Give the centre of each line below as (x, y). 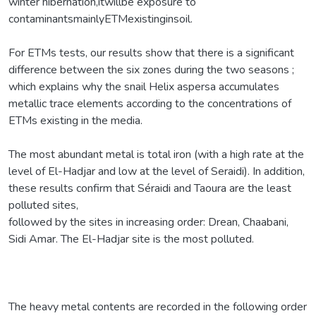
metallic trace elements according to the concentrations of (150, 103)
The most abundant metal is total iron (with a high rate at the (156, 154)
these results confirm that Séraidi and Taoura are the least (150, 188)
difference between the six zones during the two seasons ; (151, 69)
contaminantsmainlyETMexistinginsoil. (101, 19)
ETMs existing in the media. (75, 120)
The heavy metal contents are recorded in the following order (158, 306)
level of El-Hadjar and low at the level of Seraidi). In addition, (157, 171)
